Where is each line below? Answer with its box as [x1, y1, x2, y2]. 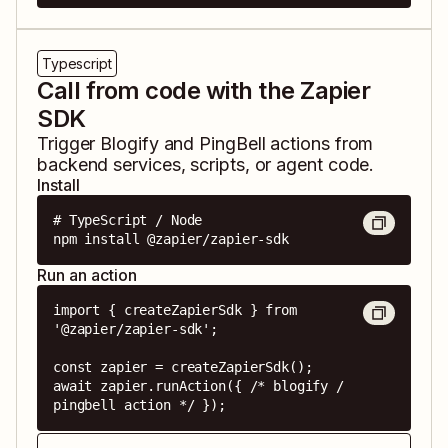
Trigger [37, 133, 101, 155]
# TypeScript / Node [53, 212, 203, 229]
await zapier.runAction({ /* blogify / [53, 378, 344, 395]
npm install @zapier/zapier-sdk [53, 231, 289, 248]
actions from [265, 133, 374, 155]
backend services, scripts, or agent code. [37, 154, 375, 176]
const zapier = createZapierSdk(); [53, 359, 313, 376]
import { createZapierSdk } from [53, 302, 297, 319]
